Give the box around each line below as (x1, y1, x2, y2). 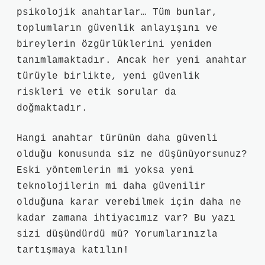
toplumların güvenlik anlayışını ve (17, 23, 218, 34)
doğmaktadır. (17, 103, 88, 114)
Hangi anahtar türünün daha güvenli (17, 133, 218, 144)
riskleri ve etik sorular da (17, 87, 176, 98)
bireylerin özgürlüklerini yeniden (17, 39, 212, 50)
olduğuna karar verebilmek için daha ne (17, 197, 241, 208)
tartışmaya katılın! (17, 245, 129, 256)
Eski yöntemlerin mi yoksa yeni (17, 165, 194, 176)
